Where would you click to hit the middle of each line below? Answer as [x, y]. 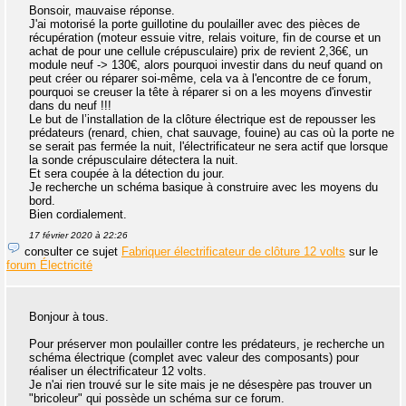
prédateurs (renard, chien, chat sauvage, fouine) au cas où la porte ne [212, 132]
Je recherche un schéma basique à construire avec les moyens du [203, 187]
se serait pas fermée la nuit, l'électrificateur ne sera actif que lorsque [208, 146]
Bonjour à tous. [69, 316]
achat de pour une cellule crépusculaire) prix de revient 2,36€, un [198, 51]
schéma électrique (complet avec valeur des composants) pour [194, 357]
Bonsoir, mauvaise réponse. [102, 10]
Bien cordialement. [78, 214]
